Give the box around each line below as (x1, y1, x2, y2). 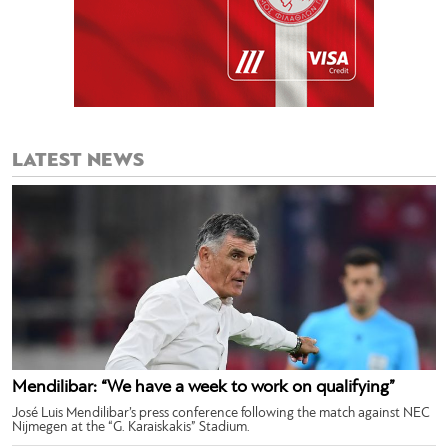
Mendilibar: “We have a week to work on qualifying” (12, 378, 395, 398)
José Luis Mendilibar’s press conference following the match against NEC (12, 406, 430, 422)
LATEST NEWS (12, 151, 144, 172)
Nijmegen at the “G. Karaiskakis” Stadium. (12, 420, 250, 436)
